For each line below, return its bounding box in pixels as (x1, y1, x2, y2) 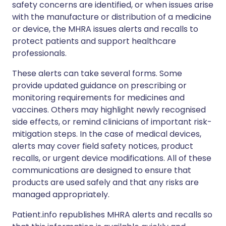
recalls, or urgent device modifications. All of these (12, 152, 211, 164)
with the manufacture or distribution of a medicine (12, 11, 211, 23)
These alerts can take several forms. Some (12, 68, 182, 79)
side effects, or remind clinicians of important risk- (12, 116, 212, 128)
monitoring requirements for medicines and (12, 92, 185, 103)
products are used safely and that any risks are (12, 177, 199, 188)
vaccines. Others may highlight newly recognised (12, 104, 206, 116)
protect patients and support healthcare (12, 35, 176, 47)
